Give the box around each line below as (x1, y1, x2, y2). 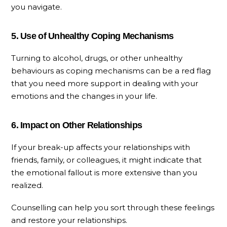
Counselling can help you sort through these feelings (11, 202, 215, 212)
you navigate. (11, 2, 62, 12)
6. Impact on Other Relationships (11, 120, 142, 131)
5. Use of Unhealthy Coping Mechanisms (11, 31, 174, 42)
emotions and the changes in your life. (11, 91, 158, 101)
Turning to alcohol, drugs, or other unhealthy (11, 53, 183, 63)
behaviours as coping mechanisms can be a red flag (11, 66, 211, 76)
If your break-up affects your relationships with (11, 142, 191, 153)
